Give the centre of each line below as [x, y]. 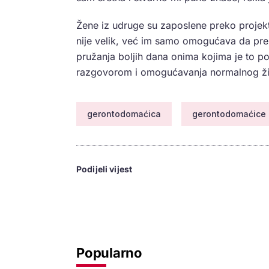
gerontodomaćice [229, 114]
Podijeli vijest [104, 169]
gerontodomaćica [124, 114]
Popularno [110, 253]
